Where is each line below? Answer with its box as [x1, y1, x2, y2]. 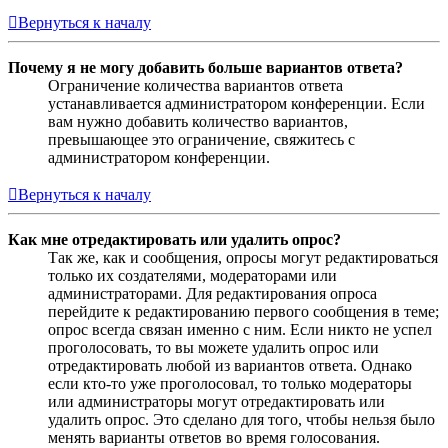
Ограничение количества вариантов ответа [48, 76, 343, 94]
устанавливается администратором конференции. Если [48, 94, 425, 112]
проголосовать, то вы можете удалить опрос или [48, 338, 379, 356]
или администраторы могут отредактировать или [48, 392, 385, 410]
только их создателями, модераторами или [48, 266, 337, 284]
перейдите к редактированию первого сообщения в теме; [48, 302, 439, 320]
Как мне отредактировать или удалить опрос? [8, 230, 341, 248]
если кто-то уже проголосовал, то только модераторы [48, 374, 412, 392]
